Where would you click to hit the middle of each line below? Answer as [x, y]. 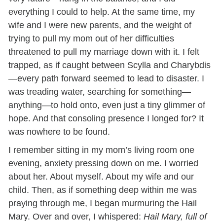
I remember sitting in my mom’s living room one [102, 150]
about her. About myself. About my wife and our [101, 177]
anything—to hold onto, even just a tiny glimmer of [107, 105]
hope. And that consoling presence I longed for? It [106, 119]
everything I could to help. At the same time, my [102, 12]
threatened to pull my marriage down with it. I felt [104, 52]
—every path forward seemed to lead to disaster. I [107, 79]
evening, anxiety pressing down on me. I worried [104, 164]
